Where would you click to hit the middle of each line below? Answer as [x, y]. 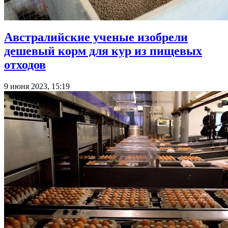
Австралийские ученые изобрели [96, 37]
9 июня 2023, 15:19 [37, 86]
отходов [25, 64]
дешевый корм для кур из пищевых [103, 51]
